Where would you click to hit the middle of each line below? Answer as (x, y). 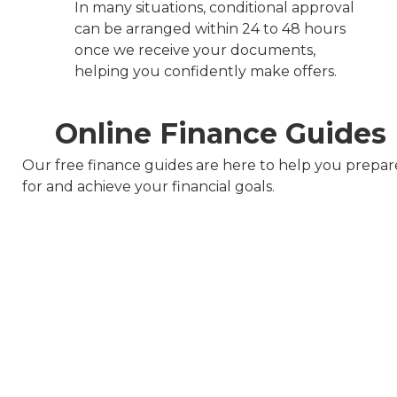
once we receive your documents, (195, 50)
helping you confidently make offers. (205, 71)
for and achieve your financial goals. (148, 186)
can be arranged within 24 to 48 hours (210, 28)
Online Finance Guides (220, 133)
